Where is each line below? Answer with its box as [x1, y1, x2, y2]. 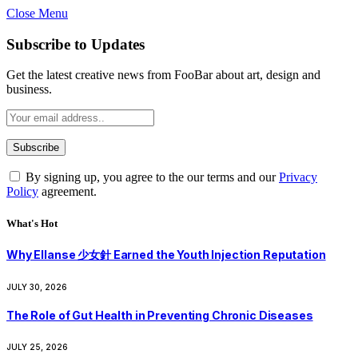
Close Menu [6, 6, 68, 20]
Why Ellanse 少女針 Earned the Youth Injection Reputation [6, 247, 326, 261]
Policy [6, 185, 38, 199]
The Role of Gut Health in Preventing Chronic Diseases [6, 308, 313, 322]
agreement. [38, 185, 97, 199]
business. [6, 82, 52, 97]
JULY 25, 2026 [6, 341, 68, 352]
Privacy [279, 170, 317, 185]
